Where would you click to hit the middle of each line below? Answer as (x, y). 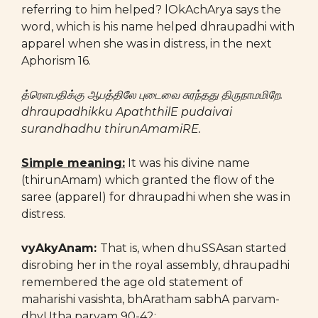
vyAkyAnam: (61, 248)
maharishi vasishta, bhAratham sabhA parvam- (150, 299)
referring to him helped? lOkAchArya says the (151, 10)
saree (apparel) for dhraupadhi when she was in (156, 197)
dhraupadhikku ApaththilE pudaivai (127, 112)
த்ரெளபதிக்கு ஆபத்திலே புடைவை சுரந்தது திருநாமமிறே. (152, 95)
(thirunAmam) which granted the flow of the (148, 180)
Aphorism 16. (56, 61)
